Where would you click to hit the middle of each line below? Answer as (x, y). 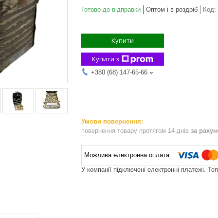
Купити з (106, 59)
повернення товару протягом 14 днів (136, 130)
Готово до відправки (111, 9)
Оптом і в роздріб (172, 9)
